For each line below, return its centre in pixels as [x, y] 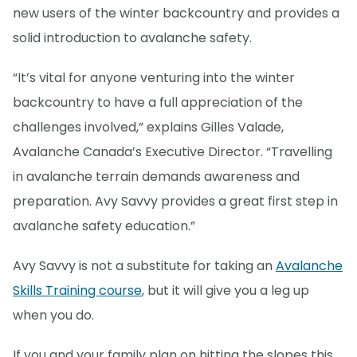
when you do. [53, 315]
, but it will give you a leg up [226, 290]
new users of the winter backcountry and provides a [176, 13]
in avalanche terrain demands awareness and [156, 176]
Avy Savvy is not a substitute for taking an [144, 265]
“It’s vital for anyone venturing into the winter [154, 77]
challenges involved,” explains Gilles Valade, [148, 127]
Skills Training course [77, 290]
